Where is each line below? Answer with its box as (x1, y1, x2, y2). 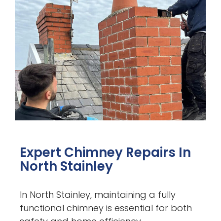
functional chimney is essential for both (20, 201, 192, 214)
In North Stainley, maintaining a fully (20, 188, 176, 201)
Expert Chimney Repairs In (20, 143, 191, 161)
